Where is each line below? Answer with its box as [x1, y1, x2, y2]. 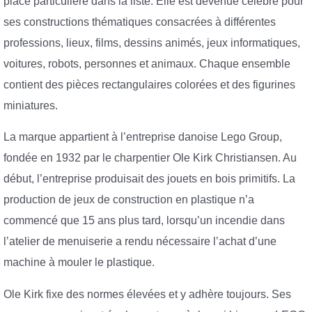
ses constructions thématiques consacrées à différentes [3, 15, 276, 28]
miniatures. [3, 99, 58, 111]
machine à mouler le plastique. [3, 256, 155, 269]
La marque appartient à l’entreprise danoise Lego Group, [3, 131, 282, 143]
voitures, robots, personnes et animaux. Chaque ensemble [3, 57, 290, 70]
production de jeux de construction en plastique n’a [3, 194, 254, 206]
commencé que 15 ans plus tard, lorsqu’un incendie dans [3, 214, 285, 227]
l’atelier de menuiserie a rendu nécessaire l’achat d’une [3, 235, 276, 248]
